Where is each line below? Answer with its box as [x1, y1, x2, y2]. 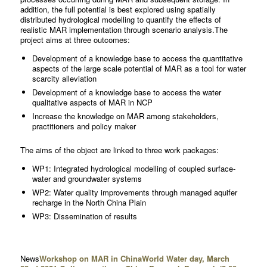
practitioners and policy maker [32, 120, 136, 132]
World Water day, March [141, 253, 229, 265]
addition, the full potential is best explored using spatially [20, 4, 216, 15]
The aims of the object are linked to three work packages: [20, 144, 219, 156]
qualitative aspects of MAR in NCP [32, 97, 153, 108]
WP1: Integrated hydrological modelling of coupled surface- [32, 163, 235, 175]
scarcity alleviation [32, 73, 97, 85]
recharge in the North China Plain [32, 197, 146, 209]
